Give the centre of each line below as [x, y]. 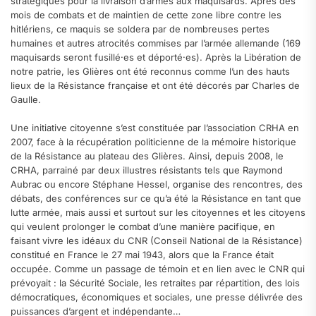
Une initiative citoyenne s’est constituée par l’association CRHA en [155, 127]
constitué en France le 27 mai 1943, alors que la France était [142, 254]
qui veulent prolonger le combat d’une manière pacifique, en [143, 226]
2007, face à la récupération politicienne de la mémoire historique [153, 141]
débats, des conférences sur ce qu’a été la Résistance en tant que [156, 198]
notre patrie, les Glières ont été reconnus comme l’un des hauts [150, 72]
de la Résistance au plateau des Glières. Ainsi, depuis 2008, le [147, 156]
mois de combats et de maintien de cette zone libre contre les [146, 15]
